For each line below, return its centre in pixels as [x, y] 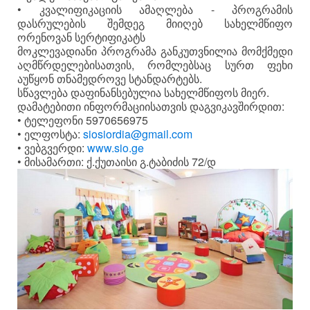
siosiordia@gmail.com [138, 134]
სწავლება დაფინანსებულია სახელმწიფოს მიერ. [143, 93]
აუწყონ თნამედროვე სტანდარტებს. [110, 79]
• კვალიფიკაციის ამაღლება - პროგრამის [155, 10]
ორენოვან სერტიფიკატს [81, 37]
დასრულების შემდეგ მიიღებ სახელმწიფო [155, 24]
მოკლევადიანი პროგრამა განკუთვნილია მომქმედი [155, 51]
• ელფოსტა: [50, 134]
